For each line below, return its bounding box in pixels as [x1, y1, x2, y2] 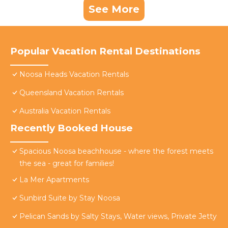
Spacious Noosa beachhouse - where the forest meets [19, 147, 213, 156]
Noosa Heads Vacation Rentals [19, 70, 129, 79]
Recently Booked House [10, 122, 133, 134]
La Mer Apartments [19, 175, 89, 185]
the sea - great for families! [19, 159, 114, 168]
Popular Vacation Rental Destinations [10, 45, 200, 58]
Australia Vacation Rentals [19, 106, 110, 116]
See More [89, 3, 139, 16]
